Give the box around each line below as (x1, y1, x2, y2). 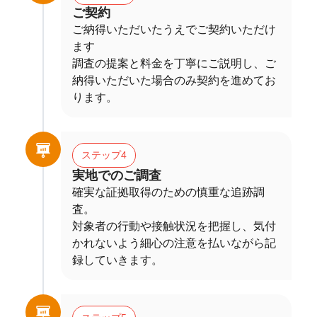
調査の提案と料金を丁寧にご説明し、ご (72, 57, 276, 69)
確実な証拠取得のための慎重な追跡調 (72, 185, 265, 198)
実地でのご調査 (72, 168, 161, 183)
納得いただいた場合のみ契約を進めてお (72, 74, 276, 86)
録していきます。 (72, 253, 163, 266)
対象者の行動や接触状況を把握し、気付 (72, 219, 276, 232)
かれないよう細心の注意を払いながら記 (72, 236, 276, 249)
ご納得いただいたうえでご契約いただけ (72, 23, 276, 35)
